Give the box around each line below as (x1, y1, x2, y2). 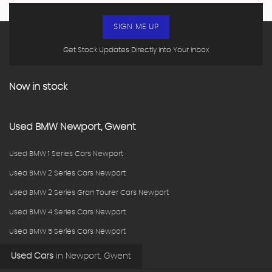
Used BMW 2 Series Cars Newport (9, 169, 126, 177)
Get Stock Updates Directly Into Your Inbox (63, 46, 209, 53)
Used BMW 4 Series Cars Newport (9, 208, 126, 216)
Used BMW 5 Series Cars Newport (9, 227, 126, 235)
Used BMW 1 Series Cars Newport (9, 149, 123, 157)
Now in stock (9, 81, 67, 92)
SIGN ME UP (114, 22, 158, 31)
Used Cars (11, 251, 53, 260)
